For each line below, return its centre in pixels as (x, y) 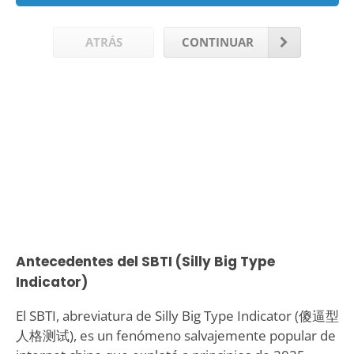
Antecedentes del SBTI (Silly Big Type (145, 261)
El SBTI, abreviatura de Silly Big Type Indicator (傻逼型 (177, 315)
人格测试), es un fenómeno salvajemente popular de (175, 335)
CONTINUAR (217, 41)
